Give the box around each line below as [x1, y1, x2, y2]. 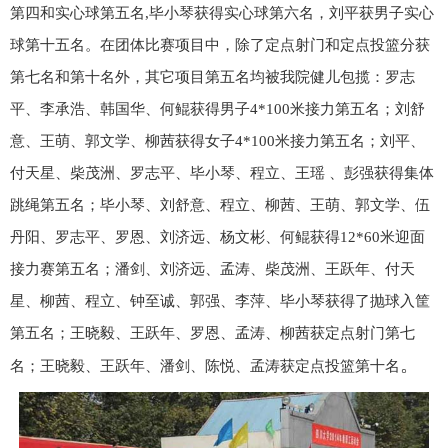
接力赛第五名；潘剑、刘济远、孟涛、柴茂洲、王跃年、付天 [10, 260, 415, 277]
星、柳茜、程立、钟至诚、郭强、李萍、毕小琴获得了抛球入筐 [10, 292, 430, 309]
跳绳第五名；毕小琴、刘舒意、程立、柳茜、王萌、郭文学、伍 [10, 196, 430, 213]
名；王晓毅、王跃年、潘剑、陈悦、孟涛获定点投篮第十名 [10, 357, 400, 374]
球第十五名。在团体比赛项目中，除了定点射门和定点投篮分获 [10, 36, 430, 53]
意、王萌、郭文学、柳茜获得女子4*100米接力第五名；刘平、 [10, 132, 425, 149]
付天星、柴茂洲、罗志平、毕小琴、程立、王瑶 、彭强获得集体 [10, 164, 434, 181]
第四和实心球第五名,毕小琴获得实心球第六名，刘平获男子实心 [10, 4, 434, 21]
